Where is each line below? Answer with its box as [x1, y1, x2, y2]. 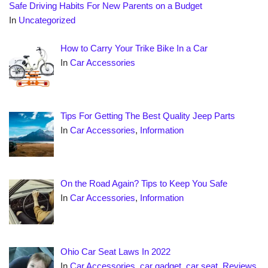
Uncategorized [19, 15, 75, 26]
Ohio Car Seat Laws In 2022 [60, 246, 171, 257]
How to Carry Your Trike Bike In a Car [60, 42, 208, 53]
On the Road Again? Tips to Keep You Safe [60, 178, 228, 189]
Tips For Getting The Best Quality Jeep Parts [60, 111, 236, 121]
